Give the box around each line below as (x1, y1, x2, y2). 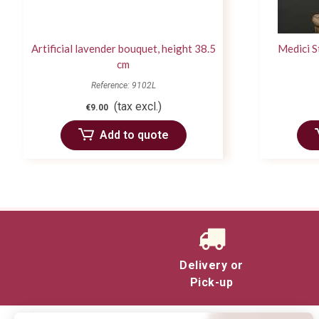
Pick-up (189, 275, 234, 289)
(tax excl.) (113, 99, 162, 113)
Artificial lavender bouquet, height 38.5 (31, 41, 216, 55)
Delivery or (179, 258, 244, 272)
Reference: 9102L (90, 80, 156, 90)
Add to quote (99, 127, 169, 142)
